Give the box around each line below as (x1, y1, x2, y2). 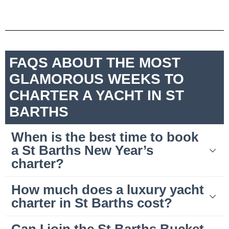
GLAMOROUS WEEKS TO (9, 71, 184, 87)
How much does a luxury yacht (11, 182, 204, 198)
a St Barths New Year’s (11, 143, 153, 158)
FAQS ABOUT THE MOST (9, 55, 180, 71)
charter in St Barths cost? (11, 195, 172, 211)
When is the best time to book (11, 129, 198, 145)
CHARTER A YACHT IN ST (9, 87, 184, 104)
